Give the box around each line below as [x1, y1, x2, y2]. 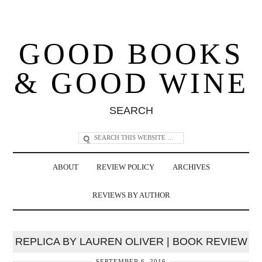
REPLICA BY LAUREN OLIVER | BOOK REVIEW [15, 235, 247, 247]
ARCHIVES [172, 163, 210, 171]
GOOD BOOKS [19, 37, 243, 70]
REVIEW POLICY [96, 163, 154, 171]
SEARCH [109, 104, 153, 116]
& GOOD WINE [13, 66, 249, 99]
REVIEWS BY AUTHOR [92, 191, 170, 199]
